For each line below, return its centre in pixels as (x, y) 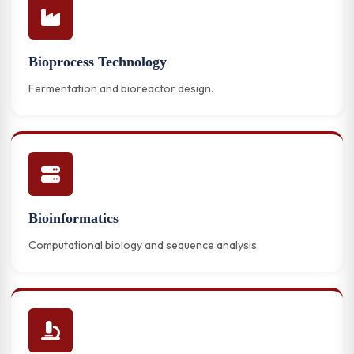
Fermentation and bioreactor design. (121, 88)
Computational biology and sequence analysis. (144, 245)
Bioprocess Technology (98, 62)
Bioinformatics (73, 218)
